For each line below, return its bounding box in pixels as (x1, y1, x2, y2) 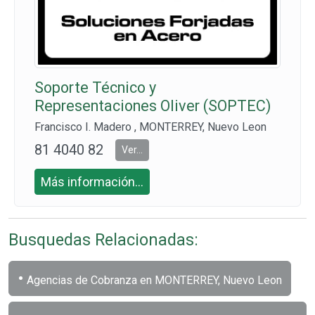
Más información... (41, 174, 143, 189)
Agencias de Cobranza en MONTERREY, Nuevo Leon (24, 273, 282, 287)
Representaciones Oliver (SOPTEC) (34, 96, 271, 115)
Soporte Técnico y (34, 78, 156, 96)
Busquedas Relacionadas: (8, 229, 198, 250)
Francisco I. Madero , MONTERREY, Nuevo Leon (34, 120, 266, 134)
